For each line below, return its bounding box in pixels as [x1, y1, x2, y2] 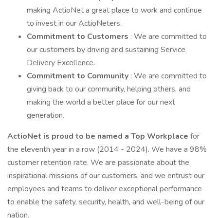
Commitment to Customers [27, 31, 130, 42]
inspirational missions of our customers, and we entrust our [7, 170, 204, 181]
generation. [27, 110, 64, 121]
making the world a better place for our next [27, 97, 175, 108]
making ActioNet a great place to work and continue [27, 5, 202, 16]
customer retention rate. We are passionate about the [7, 157, 189, 168]
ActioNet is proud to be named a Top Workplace [7, 131, 190, 142]
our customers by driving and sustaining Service [27, 44, 185, 55]
